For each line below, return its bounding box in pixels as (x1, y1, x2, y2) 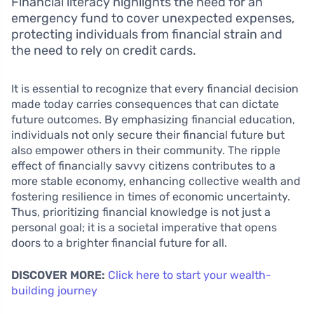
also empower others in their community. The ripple (11, 144, 280, 158)
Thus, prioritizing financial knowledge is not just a (11, 205, 271, 219)
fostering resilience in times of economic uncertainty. (11, 190, 290, 204)
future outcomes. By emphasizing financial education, (11, 113, 295, 127)
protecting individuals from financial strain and (11, 27, 282, 43)
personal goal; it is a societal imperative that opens (11, 221, 277, 235)
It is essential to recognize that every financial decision (11, 82, 299, 96)
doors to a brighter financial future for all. (11, 236, 227, 250)
